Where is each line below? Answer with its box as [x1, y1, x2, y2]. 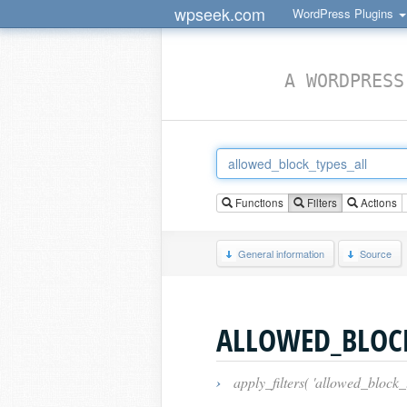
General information [238, 246, 324, 261]
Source [360, 246, 392, 261]
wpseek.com [174, 2, 265, 25]
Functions [233, 195, 283, 210]
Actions [358, 195, 397, 210]
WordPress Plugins [293, 5, 397, 22]
